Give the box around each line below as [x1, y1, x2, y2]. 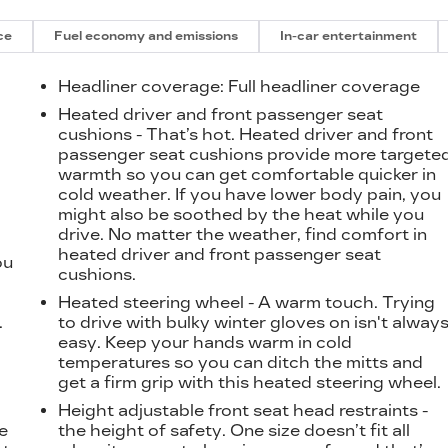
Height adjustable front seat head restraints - [58, 400, 429, 420]
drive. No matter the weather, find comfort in [58, 224, 428, 244]
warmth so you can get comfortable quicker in [58, 164, 437, 184]
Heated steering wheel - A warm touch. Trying [58, 292, 436, 312]
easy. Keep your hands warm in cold [58, 332, 353, 352]
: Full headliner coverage [220, 76, 421, 96]
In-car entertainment [280, 28, 418, 43]
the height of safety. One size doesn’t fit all [58, 420, 411, 440]
